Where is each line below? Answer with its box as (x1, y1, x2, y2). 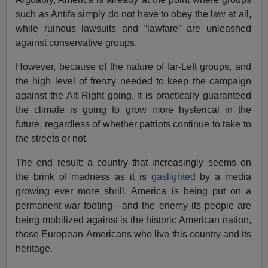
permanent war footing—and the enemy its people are (16, 200, 251, 211)
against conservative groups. (16, 37, 138, 48)
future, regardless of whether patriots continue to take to (16, 118, 251, 129)
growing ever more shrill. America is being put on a (16, 185, 251, 196)
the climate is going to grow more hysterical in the (16, 104, 251, 115)
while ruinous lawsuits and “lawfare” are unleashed (16, 23, 251, 33)
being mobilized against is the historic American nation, (16, 214, 251, 225)
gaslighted (151, 171, 196, 182)
